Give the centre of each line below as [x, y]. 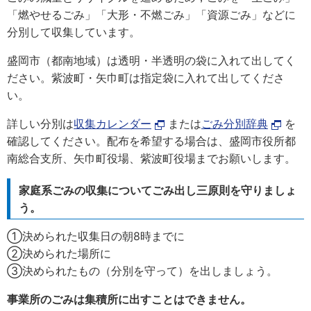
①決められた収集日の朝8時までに [96, 236]
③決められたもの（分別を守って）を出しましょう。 [142, 271]
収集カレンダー [112, 124]
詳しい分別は [40, 124]
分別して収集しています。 [74, 32]
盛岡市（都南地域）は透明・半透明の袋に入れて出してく [151, 60]
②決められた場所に [59, 253]
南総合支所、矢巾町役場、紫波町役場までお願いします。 [151, 158]
